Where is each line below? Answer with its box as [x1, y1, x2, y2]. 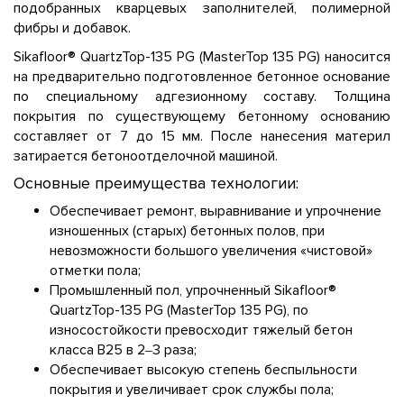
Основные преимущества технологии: [14, 172, 298, 193]
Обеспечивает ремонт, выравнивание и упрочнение [50, 201, 381, 220]
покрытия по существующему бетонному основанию [14, 106, 390, 125]
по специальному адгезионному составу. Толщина [14, 87, 390, 106]
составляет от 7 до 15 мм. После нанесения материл [14, 126, 390, 145]
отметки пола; [50, 261, 141, 280]
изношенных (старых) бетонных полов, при [50, 221, 325, 240]
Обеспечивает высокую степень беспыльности [50, 360, 357, 379]
